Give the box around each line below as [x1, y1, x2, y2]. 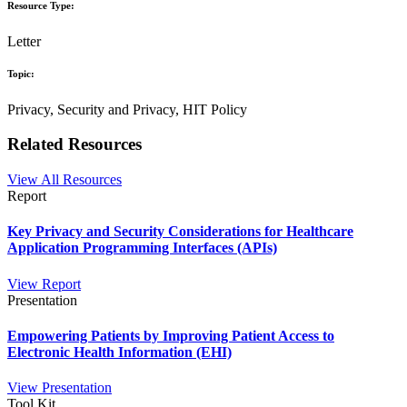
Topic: [7, 67, 35, 79]
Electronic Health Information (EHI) [7, 343, 232, 360]
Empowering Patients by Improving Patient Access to [7, 327, 334, 343]
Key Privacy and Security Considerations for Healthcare [7, 223, 353, 240]
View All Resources [7, 172, 122, 188]
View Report [7, 275, 81, 292]
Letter [7, 33, 41, 49]
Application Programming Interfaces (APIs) [7, 240, 277, 256]
